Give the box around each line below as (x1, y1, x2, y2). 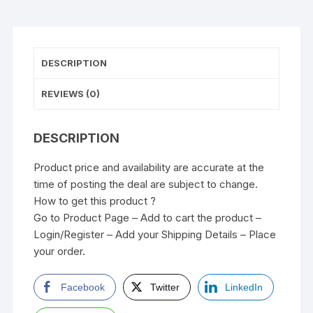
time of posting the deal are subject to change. (34, 177, 259, 191)
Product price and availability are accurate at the (34, 160, 265, 174)
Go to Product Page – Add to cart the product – (34, 210, 262, 224)
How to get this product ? (34, 194, 156, 208)
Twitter (150, 281, 180, 293)
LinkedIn (225, 281, 263, 293)
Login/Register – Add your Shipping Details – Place (34, 227, 277, 241)
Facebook (61, 281, 105, 293)
